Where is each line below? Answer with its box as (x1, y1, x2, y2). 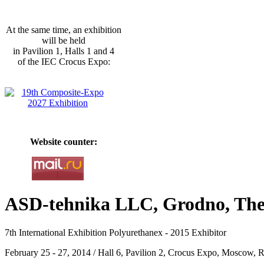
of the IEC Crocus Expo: (17, 57, 110, 67)
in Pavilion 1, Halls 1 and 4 (13, 46, 114, 57)
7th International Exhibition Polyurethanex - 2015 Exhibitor (5, 227, 226, 238)
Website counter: (30, 137, 97, 147)
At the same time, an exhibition (6, 25, 121, 35)
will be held (42, 35, 85, 46)
